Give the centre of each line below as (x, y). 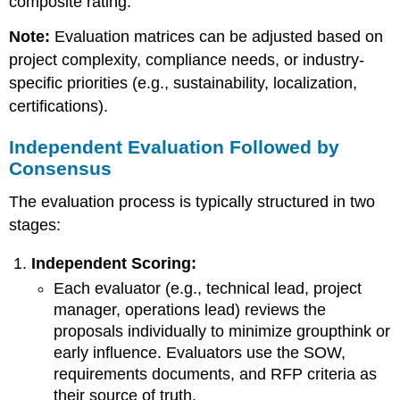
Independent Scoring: (114, 263)
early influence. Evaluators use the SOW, (199, 353)
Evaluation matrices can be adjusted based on (217, 36)
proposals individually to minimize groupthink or (221, 332)
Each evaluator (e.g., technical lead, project (207, 289)
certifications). (59, 106)
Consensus (61, 168)
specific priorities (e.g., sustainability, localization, (183, 83)
